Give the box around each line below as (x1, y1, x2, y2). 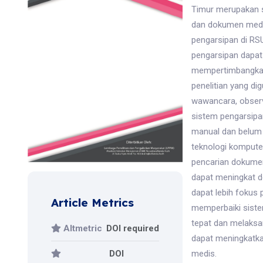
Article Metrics (51, 195, 134, 210)
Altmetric (61, 222, 102, 234)
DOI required (106, 222, 160, 234)
